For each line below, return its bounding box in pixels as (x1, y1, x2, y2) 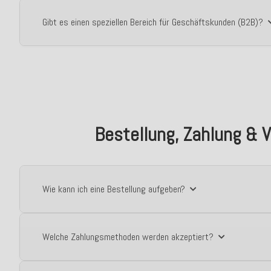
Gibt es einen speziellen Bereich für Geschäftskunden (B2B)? (42, 16, 263, 28)
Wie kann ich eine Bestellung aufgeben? (42, 183, 185, 195)
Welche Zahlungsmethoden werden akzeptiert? (42, 230, 214, 243)
